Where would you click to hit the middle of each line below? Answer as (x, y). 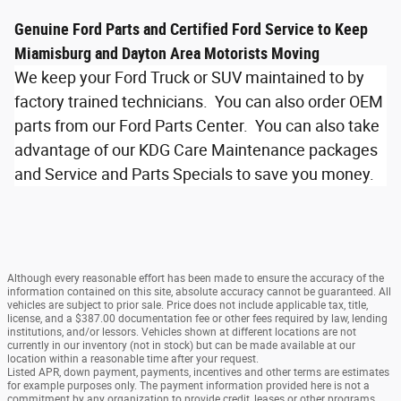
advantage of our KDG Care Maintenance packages (196, 150)
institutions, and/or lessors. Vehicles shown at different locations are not (182, 333)
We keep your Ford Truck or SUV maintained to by (189, 78)
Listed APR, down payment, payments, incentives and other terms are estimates (198, 373)
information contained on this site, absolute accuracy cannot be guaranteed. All (199, 292)
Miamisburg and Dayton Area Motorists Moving (167, 54)
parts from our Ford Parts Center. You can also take (197, 126)
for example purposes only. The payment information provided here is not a (188, 386)
